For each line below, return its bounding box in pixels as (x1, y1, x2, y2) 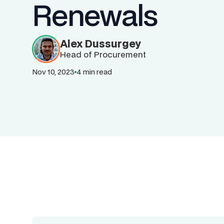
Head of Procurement (60, 48, 146, 60)
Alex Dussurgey (60, 36, 141, 50)
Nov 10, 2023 (32, 67, 74, 76)
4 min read (76, 67, 112, 76)
